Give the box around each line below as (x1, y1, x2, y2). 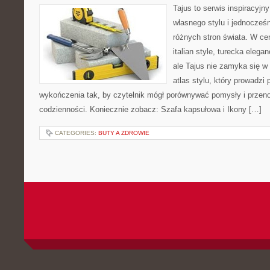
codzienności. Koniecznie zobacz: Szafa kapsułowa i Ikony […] (39, 105, 262, 114)
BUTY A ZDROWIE (98, 130, 149, 136)
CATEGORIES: (55, 130, 98, 136)
